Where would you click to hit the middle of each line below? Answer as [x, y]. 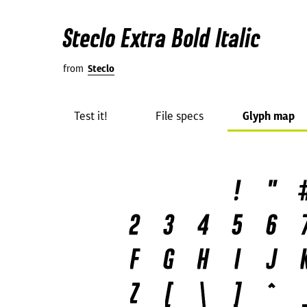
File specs [180, 116]
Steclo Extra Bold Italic [162, 38]
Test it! [90, 116]
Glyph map [269, 116]
